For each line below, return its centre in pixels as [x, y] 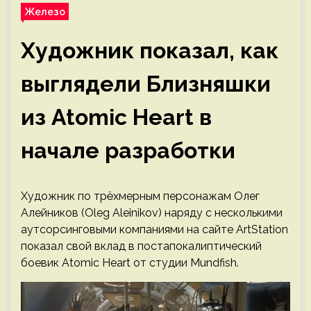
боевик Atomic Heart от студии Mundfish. [130, 263]
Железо [45, 11]
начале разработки [128, 150]
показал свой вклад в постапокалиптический [141, 246]
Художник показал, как [150, 50]
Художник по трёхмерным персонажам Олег [140, 196]
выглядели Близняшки [146, 84]
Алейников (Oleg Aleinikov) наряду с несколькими [152, 213]
